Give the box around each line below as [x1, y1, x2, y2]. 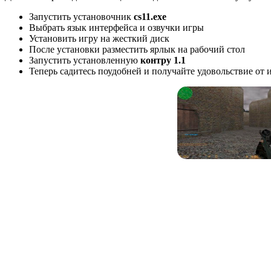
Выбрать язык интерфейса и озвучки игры [29, 22, 204, 33]
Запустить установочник [29, 11, 134, 22]
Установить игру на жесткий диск [29, 33, 169, 44]
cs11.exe [134, 11, 166, 22]
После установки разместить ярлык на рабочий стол [29, 44, 245, 55]
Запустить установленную [29, 55, 140, 66]
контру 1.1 [140, 55, 188, 66]
